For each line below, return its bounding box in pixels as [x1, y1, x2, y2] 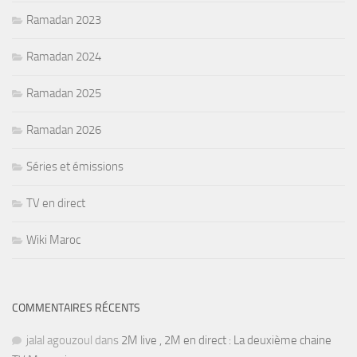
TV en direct [26, 196, 85, 211]
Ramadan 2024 [26, 49, 101, 65]
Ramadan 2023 [26, 13, 101, 28]
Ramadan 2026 [26, 123, 101, 138]
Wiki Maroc [26, 233, 80, 248]
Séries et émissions [26, 159, 124, 175]
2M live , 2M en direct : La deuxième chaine [121, 333, 331, 348]
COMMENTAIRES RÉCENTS [12, 301, 140, 316]
